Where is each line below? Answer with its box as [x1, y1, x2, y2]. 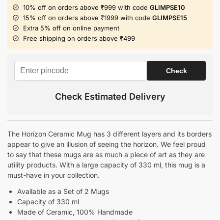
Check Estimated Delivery [55, 91, 165, 102]
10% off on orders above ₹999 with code [23, 3, 150, 11]
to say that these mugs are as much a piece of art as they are [7, 150, 205, 159]
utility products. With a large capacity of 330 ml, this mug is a [7, 160, 205, 169]
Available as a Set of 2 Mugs [17, 187, 109, 195]
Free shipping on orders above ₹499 [23, 34, 135, 42]
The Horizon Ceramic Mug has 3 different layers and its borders [7, 129, 212, 138]
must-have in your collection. [7, 170, 100, 179]
